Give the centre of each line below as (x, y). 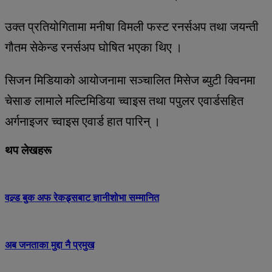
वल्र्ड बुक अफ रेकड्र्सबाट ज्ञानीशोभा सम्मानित (82, 197)
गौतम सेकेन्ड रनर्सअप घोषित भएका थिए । (93, 47)
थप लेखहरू (28, 150)
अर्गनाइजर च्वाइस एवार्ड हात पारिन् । (84, 121)
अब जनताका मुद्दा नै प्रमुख (49, 245)
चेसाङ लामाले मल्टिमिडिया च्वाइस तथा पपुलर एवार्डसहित (124, 100)
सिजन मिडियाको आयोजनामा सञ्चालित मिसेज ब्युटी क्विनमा (130, 80)
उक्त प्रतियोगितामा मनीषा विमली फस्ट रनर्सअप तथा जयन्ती (132, 26)
